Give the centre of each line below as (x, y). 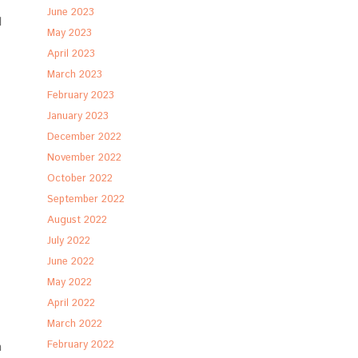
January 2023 (78, 116)
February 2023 (81, 95)
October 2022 (80, 179)
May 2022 (70, 282)
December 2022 (85, 137)
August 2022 (78, 220)
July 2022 (69, 241)
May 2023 (70, 33)
